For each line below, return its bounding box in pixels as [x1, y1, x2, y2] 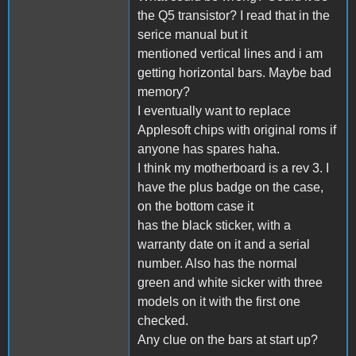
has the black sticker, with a [137, 218, 291, 232]
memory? [137, 84, 190, 99]
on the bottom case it [137, 199, 253, 213]
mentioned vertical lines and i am [137, 46, 323, 60]
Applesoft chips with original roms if [137, 122, 336, 137]
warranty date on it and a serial [137, 237, 310, 251]
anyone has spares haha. [137, 141, 280, 156]
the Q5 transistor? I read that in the [137, 8, 330, 22]
